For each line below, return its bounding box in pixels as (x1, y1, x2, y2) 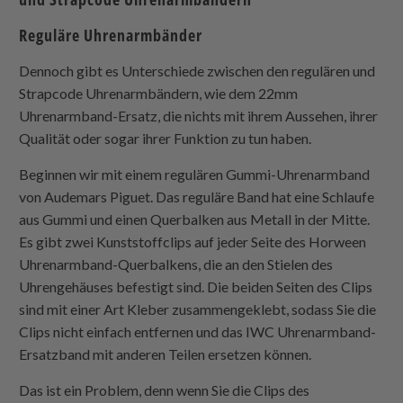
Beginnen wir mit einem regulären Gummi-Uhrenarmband (19, 165, 371, 183)
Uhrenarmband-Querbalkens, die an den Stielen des (19, 255, 334, 273)
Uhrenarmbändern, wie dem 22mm (83, 84, 299, 102)
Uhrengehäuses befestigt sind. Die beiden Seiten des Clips (19, 277, 373, 295)
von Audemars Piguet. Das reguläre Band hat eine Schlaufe (19, 187, 375, 205)
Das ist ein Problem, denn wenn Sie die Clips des (19, 381, 310, 399)
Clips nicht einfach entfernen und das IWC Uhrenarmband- (19, 322, 377, 340)
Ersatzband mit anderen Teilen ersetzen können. (19, 345, 315, 363)
